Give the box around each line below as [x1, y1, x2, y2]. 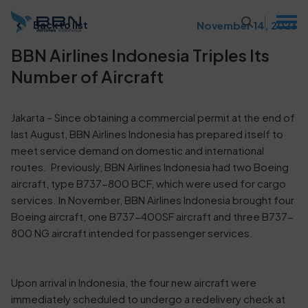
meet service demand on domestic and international [11, 144, 264, 157]
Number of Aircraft [11, 66, 164, 87]
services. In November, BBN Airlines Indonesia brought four [11, 193, 294, 206]
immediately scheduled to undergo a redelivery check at [11, 292, 285, 305]
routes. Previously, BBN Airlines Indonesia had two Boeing [11, 160, 289, 173]
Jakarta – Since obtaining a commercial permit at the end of [11, 111, 295, 124]
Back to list [33, 19, 88, 31]
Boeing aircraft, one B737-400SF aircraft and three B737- [11, 210, 294, 223]
